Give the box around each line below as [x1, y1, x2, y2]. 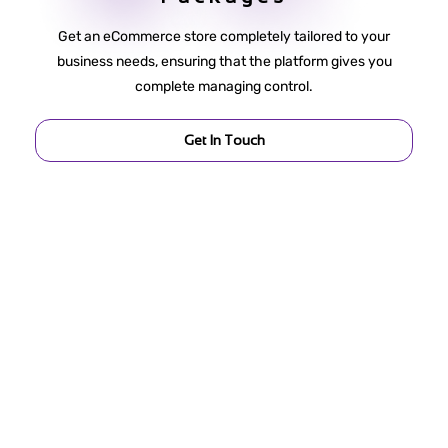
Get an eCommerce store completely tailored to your [58, 28, 390, 46]
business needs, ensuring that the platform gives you [56, 53, 392, 71]
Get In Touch [183, 132, 265, 149]
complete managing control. [135, 78, 313, 96]
